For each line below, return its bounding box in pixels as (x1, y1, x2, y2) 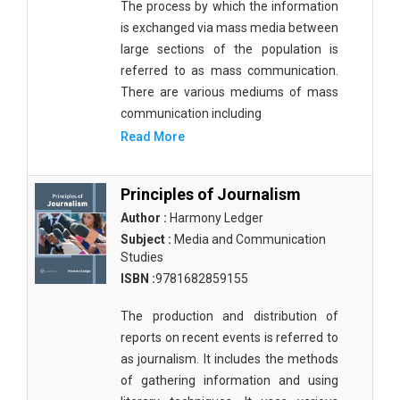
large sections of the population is (121, 42, 338, 56)
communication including (121, 106, 262, 121)
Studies (121, 250, 163, 264)
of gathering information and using (121, 373, 338, 387)
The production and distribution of (121, 309, 338, 323)
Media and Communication (171, 232, 326, 246)
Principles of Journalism (121, 185, 301, 204)
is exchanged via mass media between (121, 21, 338, 35)
